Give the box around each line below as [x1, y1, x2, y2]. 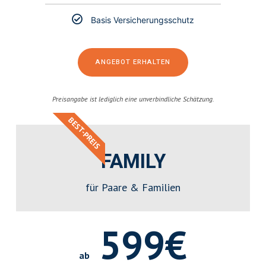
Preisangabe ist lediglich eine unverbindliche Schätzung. [52, 94, 214, 104]
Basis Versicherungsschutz [91, 15, 194, 26]
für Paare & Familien [85, 180, 180, 195]
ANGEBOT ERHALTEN [96, 57, 170, 68]
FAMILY [100, 147, 166, 177]
